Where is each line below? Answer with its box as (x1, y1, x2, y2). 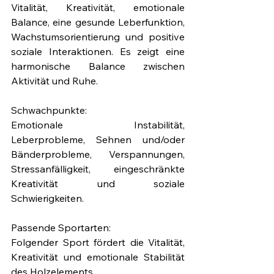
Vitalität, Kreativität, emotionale (11, 1, 185, 14)
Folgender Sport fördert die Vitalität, (11, 236, 185, 249)
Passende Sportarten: (11, 221, 113, 234)
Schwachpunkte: (11, 104, 89, 117)
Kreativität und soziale (11, 177, 185, 190)
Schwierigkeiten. (11, 192, 86, 205)
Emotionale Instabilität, (11, 119, 185, 131)
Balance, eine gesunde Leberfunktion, (11, 16, 185, 29)
